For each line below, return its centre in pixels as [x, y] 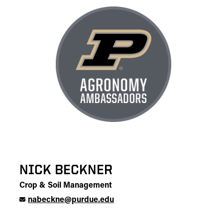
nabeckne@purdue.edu [71, 200]
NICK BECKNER [66, 169]
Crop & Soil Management [66, 186]
